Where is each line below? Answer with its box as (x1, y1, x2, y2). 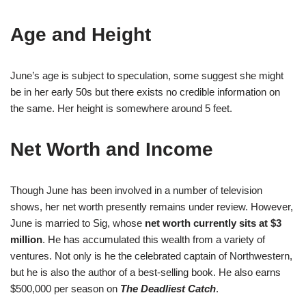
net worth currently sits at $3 (145, 217, 281, 229)
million (10, 233, 42, 245)
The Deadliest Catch (120, 282, 216, 294)
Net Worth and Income (10, 138, 213, 160)
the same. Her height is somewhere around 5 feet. (10, 102, 232, 114)
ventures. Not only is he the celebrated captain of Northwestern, (10, 249, 292, 262)
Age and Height (10, 23, 151, 45)
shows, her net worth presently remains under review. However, (10, 200, 293, 212)
